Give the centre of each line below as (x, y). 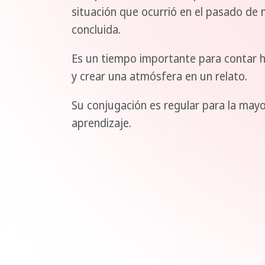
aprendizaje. (101, 123)
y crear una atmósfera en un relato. (159, 76)
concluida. (96, 29)
